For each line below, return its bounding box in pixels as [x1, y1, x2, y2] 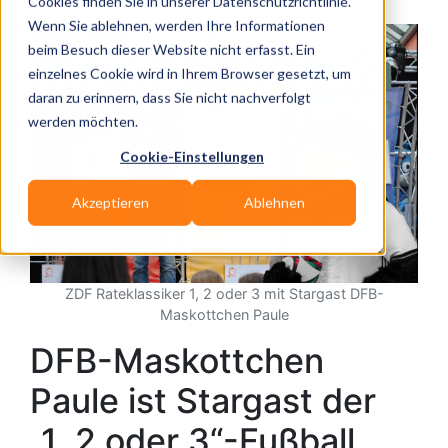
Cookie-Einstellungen [120, 147, 264, 165]
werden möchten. [28, 112, 138, 130]
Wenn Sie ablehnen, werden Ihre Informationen [28, 16, 325, 34]
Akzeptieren [71, 194, 149, 212]
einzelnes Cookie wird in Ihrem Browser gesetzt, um [28, 64, 351, 82]
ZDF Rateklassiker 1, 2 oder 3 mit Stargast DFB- [64, 284, 384, 302]
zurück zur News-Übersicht [30, 2, 237, 22]
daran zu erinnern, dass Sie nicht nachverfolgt [28, 88, 311, 106]
